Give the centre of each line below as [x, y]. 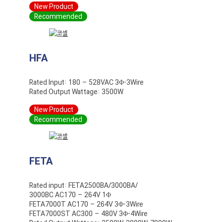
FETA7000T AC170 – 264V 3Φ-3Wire [86, 204]
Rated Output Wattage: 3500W [77, 92]
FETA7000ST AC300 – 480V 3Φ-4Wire [89, 214]
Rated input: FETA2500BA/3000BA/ [84, 185]
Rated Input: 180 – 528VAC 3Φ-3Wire [87, 82]
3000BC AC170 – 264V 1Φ [70, 195]
